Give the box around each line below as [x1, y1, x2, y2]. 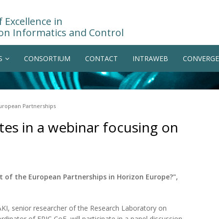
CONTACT [85, 54, 118, 63]
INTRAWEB [132, 54, 168, 63]
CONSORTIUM [24, 54, 70, 63]
